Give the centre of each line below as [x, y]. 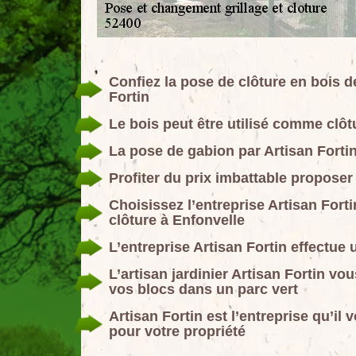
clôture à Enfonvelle [177, 221]
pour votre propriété [177, 332]
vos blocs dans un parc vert [203, 290]
